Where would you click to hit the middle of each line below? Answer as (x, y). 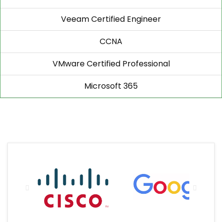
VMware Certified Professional (111, 64)
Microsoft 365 (111, 86)
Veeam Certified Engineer (111, 19)
